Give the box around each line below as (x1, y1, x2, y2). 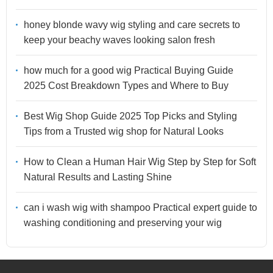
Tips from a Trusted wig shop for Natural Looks (24, 126, 224, 136)
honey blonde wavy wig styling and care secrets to (24, 19, 240, 30)
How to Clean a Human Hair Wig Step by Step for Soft (24, 156, 256, 167)
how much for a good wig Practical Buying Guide (24, 65, 233, 76)
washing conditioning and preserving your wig (24, 217, 222, 228)
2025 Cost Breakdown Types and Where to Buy (24, 80, 229, 91)
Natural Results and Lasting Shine (24, 171, 172, 182)
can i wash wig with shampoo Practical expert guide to (24, 202, 257, 213)
